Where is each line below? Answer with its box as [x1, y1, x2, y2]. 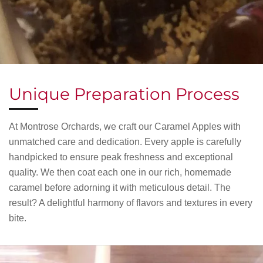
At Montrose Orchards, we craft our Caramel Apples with [9, 121, 241, 131]
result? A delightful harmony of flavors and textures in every [9, 197, 252, 208]
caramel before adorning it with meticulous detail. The [9, 182, 231, 193]
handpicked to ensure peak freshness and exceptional [9, 151, 233, 162]
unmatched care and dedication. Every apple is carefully [9, 136, 241, 147]
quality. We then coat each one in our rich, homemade [9, 167, 231, 177]
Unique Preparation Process [9, 83, 240, 104]
